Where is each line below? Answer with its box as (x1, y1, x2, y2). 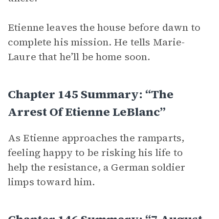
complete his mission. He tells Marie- (8, 35, 185, 49)
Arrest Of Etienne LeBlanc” (8, 104, 166, 120)
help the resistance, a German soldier (8, 160, 186, 174)
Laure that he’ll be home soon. (8, 50, 151, 64)
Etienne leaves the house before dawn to (8, 21, 200, 34)
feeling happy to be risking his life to (8, 146, 183, 159)
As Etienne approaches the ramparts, (8, 131, 185, 145)
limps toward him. (8, 175, 95, 189)
